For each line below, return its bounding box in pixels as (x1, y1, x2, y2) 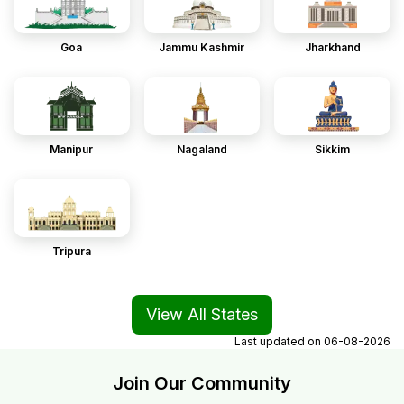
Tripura (51, 243, 91, 258)
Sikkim (315, 142, 351, 156)
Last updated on (234, 334, 321, 348)
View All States (146, 304, 258, 324)
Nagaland (176, 142, 227, 156)
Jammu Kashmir (159, 40, 245, 54)
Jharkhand (304, 40, 361, 54)
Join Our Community (113, 372, 291, 394)
